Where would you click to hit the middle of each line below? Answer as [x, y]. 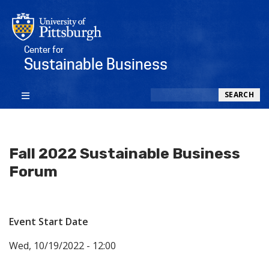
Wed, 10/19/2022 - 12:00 [62, 246]
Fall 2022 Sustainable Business [125, 154]
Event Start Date [49, 222]
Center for [44, 50]
